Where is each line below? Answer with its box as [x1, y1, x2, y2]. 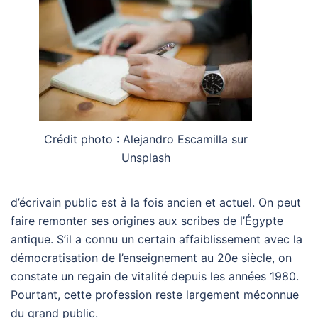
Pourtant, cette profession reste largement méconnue [11, 287, 299, 302]
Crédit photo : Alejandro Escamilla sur [43, 131, 248, 146]
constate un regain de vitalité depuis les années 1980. [11, 268, 299, 283]
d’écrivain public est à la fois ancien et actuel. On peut [11, 194, 301, 209]
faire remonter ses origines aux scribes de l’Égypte [11, 213, 283, 228]
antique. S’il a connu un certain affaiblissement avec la [11, 231, 302, 246]
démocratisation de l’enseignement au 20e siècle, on [11, 250, 292, 265]
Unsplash [121, 150, 170, 165]
